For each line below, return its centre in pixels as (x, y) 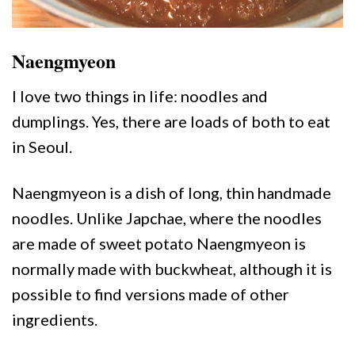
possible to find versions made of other (151, 294)
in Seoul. (42, 147)
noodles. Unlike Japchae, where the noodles (167, 218)
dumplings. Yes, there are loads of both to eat (171, 122)
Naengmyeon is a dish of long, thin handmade (172, 193)
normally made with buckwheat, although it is (172, 269)
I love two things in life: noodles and (140, 96)
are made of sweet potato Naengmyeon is (159, 244)
